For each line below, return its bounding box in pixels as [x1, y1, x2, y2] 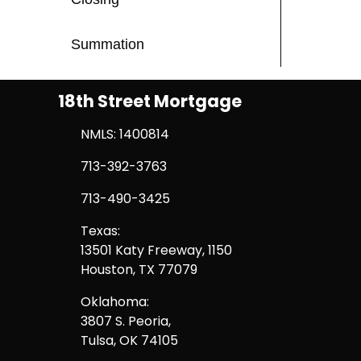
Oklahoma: [81, 293, 149, 312]
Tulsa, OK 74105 [81, 331, 178, 351]
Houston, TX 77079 [81, 260, 197, 280]
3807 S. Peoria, [81, 312, 171, 331]
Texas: [81, 222, 120, 241]
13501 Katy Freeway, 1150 [81, 241, 232, 260]
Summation [71, 36, 144, 53]
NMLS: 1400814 [81, 125, 169, 144]
